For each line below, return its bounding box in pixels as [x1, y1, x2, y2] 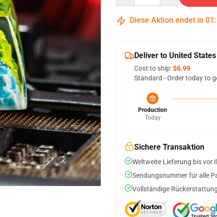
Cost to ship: [134, 64, 173, 72]
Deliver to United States [134, 51, 216, 60]
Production [138, 107, 167, 113]
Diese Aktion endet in [128, 15, 205, 25]
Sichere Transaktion [134, 142, 204, 152]
